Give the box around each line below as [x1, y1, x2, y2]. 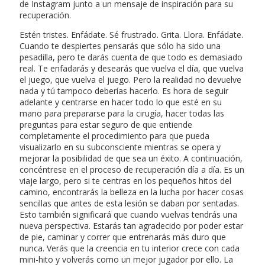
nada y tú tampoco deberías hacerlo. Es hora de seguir [20, 85, 228, 96]
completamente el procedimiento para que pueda [20, 130, 209, 141]
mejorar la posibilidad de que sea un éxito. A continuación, [20, 152, 243, 164]
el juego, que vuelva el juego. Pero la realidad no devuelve [20, 73, 241, 85]
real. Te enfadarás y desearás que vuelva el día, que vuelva [20, 62, 244, 74]
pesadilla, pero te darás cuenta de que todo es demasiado [20, 51, 243, 63]
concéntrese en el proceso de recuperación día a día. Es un [20, 163, 244, 175]
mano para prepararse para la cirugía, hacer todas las [20, 107, 224, 119]
